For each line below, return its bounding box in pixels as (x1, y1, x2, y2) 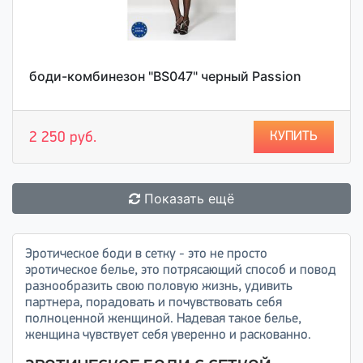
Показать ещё (144, 190, 234, 207)
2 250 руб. (29, 130, 96, 146)
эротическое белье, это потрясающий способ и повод (25, 263, 336, 277)
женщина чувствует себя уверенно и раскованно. (25, 328, 311, 342)
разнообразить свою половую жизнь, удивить (25, 280, 293, 293)
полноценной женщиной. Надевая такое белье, (25, 312, 301, 326)
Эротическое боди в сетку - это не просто (25, 247, 267, 261)
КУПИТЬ (270, 130, 318, 143)
